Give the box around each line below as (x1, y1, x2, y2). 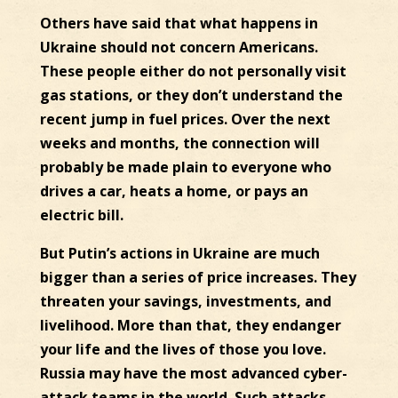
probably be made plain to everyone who (39, 157, 331, 178)
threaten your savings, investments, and (39, 291, 331, 312)
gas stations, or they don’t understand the (39, 85, 343, 106)
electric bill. (39, 205, 123, 226)
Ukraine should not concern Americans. (39, 37, 318, 58)
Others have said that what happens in (39, 13, 318, 34)
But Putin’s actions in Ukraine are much (39, 243, 320, 264)
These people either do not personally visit (39, 61, 346, 82)
